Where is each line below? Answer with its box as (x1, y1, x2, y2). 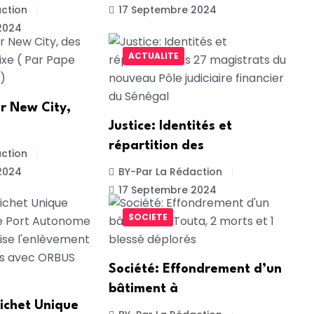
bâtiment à (108, 282, 178, 296)
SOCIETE (128, 211, 168, 224)
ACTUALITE (128, 49, 179, 62)
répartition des (108, 139, 204, 152)
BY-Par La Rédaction (118, 164, 222, 179)
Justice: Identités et (108, 119, 232, 132)
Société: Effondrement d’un (108, 263, 282, 276)
